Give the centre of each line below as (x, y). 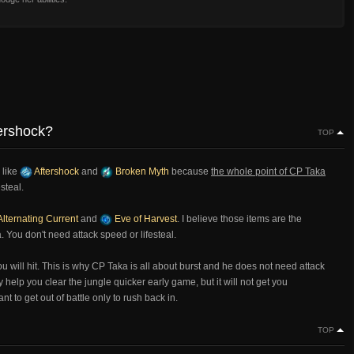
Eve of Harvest (145, 219)
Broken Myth (141, 171)
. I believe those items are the (239, 219)
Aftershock (56, 171)
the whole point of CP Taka (268, 171)
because (190, 171)
